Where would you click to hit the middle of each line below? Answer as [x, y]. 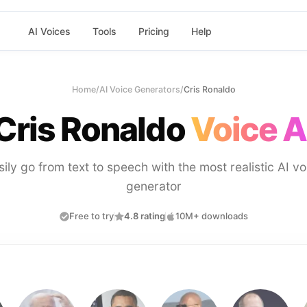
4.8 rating [144, 216]
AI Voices [49, 31]
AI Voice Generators [139, 89]
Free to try [91, 216]
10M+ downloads [211, 216]
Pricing [153, 31]
